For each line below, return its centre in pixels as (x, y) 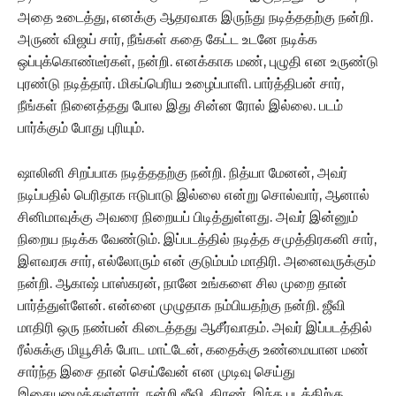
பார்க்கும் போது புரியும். (81, 127)
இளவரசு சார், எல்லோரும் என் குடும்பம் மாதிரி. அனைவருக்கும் (197, 261)
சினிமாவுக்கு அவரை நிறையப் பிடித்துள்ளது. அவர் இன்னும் (188, 217)
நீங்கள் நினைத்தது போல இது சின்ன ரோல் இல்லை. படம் (180, 105)
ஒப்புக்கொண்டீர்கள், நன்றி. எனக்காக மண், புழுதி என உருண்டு (198, 61)
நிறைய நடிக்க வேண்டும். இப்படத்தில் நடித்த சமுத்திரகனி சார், (197, 239)
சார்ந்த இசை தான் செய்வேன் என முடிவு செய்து (156, 371)
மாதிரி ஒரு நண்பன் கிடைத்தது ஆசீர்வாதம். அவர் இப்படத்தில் (195, 327)
